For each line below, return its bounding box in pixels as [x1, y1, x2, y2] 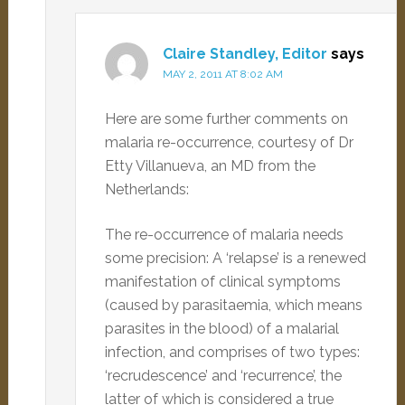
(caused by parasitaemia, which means [104, 297, 363, 314]
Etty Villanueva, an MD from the [104, 157, 316, 174]
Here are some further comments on [104, 110, 348, 127]
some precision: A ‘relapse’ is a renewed [104, 250, 366, 267]
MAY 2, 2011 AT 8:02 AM [162, 68, 283, 80]
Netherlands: [104, 181, 189, 198]
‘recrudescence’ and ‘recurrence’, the [104, 367, 342, 384]
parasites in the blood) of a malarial [104, 320, 339, 337]
